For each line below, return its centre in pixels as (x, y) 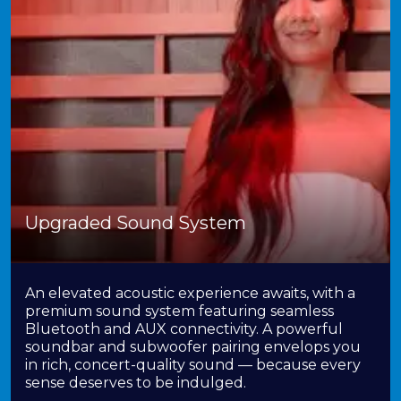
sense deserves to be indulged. (136, 383)
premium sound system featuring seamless (179, 311)
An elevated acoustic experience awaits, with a (190, 293)
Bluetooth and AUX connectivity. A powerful (184, 329)
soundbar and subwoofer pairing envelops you (193, 347)
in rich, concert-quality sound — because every (193, 365)
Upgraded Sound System (136, 223)
